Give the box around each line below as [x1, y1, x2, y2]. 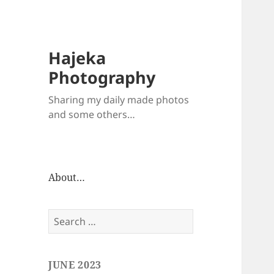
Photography [48, 66, 156, 89]
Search [48, 209, 81, 223]
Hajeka [48, 46, 106, 70]
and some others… [48, 108, 136, 122]
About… [48, 171, 86, 185]
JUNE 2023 [48, 258, 102, 272]
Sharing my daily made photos [48, 93, 190, 107]
